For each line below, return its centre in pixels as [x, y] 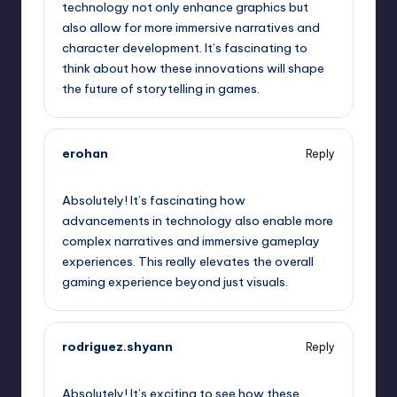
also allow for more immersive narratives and [191, 28]
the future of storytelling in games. [161, 89]
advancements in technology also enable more [198, 221]
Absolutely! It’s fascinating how [154, 201]
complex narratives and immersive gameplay [191, 241]
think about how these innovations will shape [193, 69]
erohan [85, 154]
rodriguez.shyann [117, 347]
